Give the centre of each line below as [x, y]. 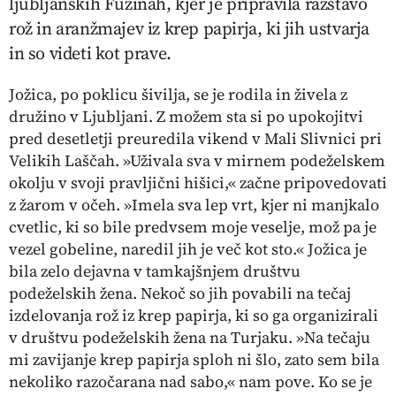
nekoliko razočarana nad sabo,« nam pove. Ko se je [190, 382]
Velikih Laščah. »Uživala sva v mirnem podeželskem [197, 161]
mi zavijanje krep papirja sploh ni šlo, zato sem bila [194, 360]
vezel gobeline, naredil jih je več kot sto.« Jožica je [188, 249]
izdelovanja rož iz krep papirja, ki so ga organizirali [194, 316]
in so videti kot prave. [90, 53]
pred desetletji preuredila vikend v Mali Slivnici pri [195, 139]
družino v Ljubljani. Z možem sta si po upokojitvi [186, 117]
